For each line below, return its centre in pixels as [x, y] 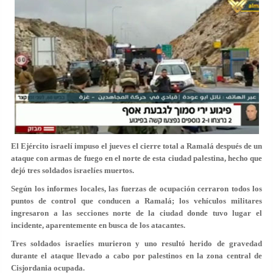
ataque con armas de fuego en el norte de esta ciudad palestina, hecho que [136, 158]
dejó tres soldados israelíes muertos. [73, 170]
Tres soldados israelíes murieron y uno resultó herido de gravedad [136, 243]
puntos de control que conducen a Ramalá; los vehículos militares [136, 201]
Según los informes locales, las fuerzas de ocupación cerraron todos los [136, 189]
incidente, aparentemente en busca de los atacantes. [98, 225]
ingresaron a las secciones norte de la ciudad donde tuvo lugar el [136, 213]
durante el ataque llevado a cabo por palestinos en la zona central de [136, 256]
